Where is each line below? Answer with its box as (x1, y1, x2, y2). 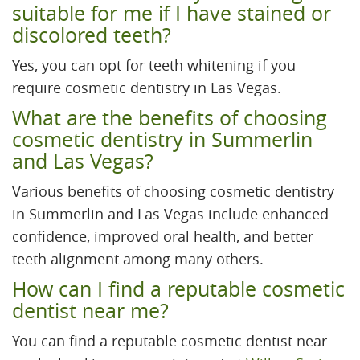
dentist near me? (12, 297, 169, 325)
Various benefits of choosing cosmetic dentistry (12, 182, 334, 202)
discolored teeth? (12, 22, 171, 49)
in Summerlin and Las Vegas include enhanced (12, 204, 329, 224)
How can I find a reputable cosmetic (12, 276, 345, 303)
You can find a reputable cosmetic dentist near (12, 331, 327, 351)
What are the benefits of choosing (12, 104, 327, 132)
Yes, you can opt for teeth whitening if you (12, 55, 296, 76)
